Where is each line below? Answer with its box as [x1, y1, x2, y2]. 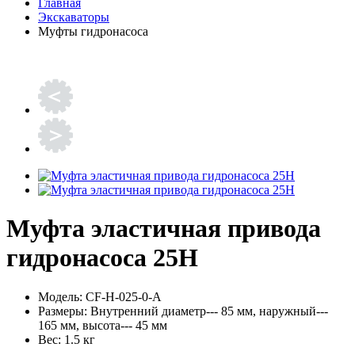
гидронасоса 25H [6, 243, 198, 273]
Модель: [38, 289, 82, 303]
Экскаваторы [38, 10, 109, 24]
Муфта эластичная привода [6, 214, 321, 243]
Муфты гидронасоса [38, 25, 148, 38]
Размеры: [38, 303, 87, 318]
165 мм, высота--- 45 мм [38, 318, 167, 332]
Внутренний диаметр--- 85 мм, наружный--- [90, 303, 328, 318]
